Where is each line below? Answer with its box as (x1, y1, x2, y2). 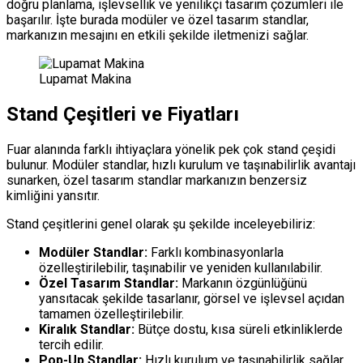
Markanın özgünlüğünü (178, 275, 307, 291)
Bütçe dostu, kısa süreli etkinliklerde (135, 321, 343, 337)
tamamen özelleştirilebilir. (39, 305, 184, 322)
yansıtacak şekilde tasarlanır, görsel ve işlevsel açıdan (39, 290, 344, 306)
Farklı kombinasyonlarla (147, 244, 284, 260)
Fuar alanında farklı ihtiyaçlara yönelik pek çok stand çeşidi (6, 141, 335, 157)
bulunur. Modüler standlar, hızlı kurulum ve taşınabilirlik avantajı (6, 156, 356, 173)
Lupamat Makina (39, 71, 131, 88)
